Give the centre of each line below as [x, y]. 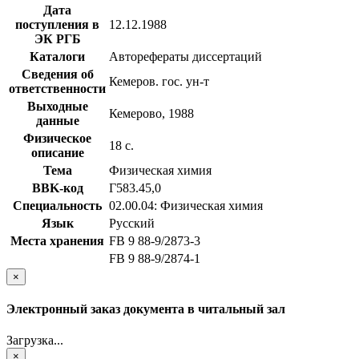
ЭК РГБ [57, 38]
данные [57, 120]
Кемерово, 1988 [151, 113]
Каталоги [57, 56]
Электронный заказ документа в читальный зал [146, 309]
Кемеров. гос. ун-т [159, 81]
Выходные [57, 106]
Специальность [57, 205]
